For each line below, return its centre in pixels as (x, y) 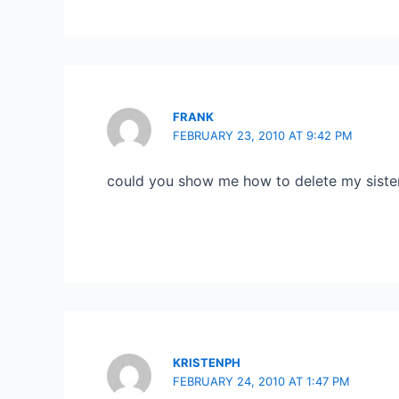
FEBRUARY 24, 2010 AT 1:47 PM (262, 381)
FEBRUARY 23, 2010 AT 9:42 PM (263, 136)
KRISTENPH (207, 362)
